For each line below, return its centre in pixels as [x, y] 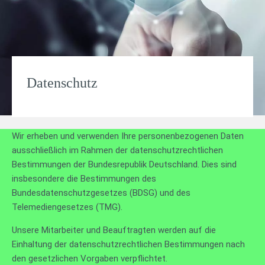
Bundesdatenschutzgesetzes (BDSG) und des [101, 193]
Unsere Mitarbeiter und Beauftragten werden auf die [114, 230]
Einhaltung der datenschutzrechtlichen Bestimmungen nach [128, 244]
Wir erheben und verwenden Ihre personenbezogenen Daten [128, 136]
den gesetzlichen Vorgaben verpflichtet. [90, 258]
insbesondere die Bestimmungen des [84, 179]
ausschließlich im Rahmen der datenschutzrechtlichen [117, 150]
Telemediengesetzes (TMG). [67, 207]
